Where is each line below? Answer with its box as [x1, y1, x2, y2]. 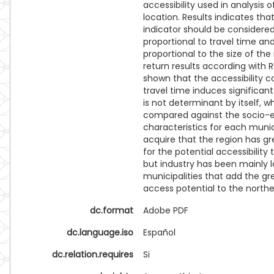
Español [143, 226, 176, 239]
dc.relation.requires [52, 248, 133, 261]
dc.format [90, 204, 133, 217]
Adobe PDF [143, 204, 188, 217]
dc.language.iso [67, 226, 133, 239]
